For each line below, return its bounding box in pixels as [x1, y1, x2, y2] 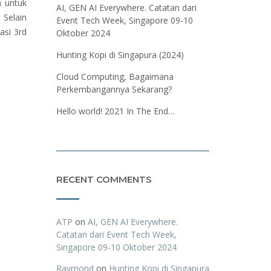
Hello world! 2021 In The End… [56, 105, 175, 117]
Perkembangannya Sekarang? [56, 83, 172, 95]
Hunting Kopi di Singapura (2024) [56, 49, 184, 60]
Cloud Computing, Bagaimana [56, 71, 174, 82]
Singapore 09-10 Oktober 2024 [56, 241, 177, 253]
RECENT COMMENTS [56, 174, 152, 185]
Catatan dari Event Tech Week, [56, 229, 177, 240]
